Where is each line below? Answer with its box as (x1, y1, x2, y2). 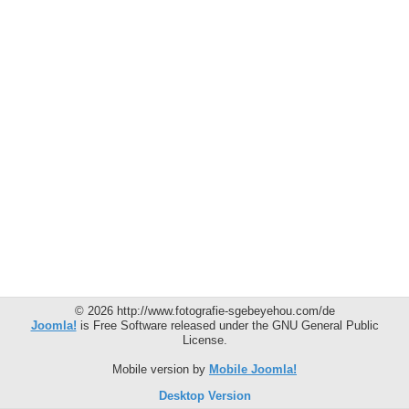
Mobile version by (112, 362, 209, 376)
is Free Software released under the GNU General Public (76, 318, 379, 332)
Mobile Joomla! (209, 362, 297, 376)
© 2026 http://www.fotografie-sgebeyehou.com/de (74, 303, 335, 318)
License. (182, 332, 227, 347)
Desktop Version (158, 388, 251, 403)
